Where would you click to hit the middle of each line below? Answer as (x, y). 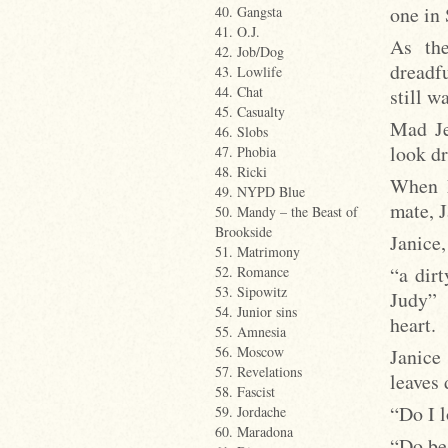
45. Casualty (250, 111)
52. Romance (252, 271)
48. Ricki (241, 171)
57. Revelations (258, 371)
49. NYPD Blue (260, 191)
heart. (413, 324)
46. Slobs (241, 131)
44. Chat (239, 91)
